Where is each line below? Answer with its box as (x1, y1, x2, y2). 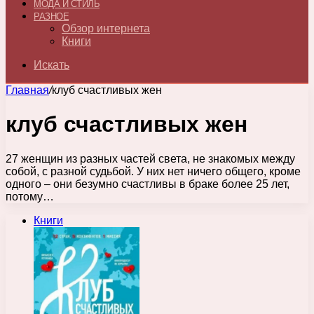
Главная (6, 84, 49, 96)
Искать (34, 59, 69, 71)
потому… (6, 190, 54, 203)
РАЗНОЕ (34, 11, 69, 22)
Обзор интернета (62, 22, 150, 34)
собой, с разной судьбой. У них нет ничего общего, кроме (6, 165, 301, 177)
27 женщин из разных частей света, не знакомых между (6, 152, 295, 165)
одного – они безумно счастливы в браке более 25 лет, (6, 177, 289, 190)
